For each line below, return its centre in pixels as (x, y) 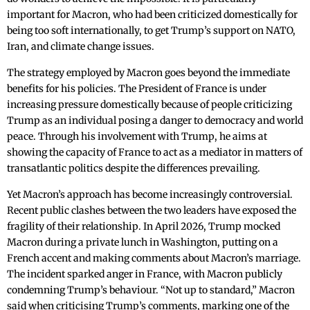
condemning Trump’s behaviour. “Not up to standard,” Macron (151, 290)
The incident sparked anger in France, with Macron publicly (145, 274)
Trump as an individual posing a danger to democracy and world (155, 121)
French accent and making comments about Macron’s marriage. (154, 258)
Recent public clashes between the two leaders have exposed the (152, 211)
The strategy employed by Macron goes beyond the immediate (148, 73)
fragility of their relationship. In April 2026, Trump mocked (144, 227)
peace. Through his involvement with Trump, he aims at (137, 137)
